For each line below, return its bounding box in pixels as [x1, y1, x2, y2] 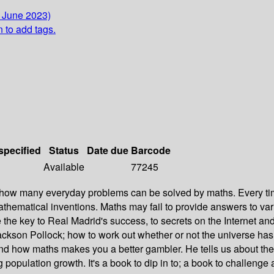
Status [49, 143, 79, 158]
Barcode [131, 143, 171, 158]
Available [43, 160, 84, 174]
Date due [87, 143, 128, 158]
